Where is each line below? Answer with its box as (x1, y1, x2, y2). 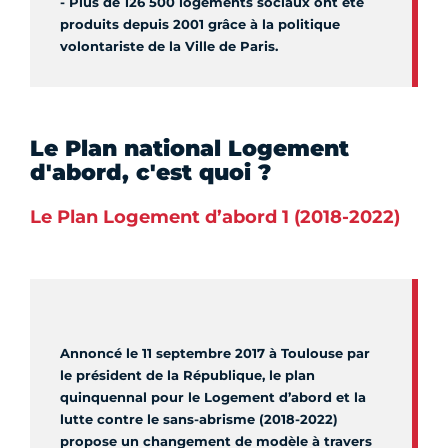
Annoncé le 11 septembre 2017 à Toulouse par (60, 345, 370, 362)
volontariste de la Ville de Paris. (60, 38, 278, 55)
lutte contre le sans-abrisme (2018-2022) (60, 411, 338, 428)
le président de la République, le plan (60, 367, 315, 384)
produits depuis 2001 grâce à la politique (60, 16, 340, 33)
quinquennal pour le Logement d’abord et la (60, 389, 366, 406)
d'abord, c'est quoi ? (30, 159, 271, 187)
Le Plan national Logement (30, 135, 349, 163)
